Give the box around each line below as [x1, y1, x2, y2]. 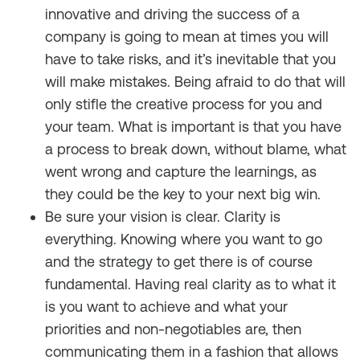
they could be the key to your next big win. [45, 186, 321, 202]
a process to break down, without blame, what [45, 141, 346, 157]
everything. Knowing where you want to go [45, 231, 322, 247]
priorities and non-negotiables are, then [45, 321, 301, 337]
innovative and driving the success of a [45, 6, 300, 22]
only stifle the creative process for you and [45, 96, 322, 112]
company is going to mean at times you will [45, 28, 329, 45]
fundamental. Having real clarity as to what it [45, 276, 336, 292]
